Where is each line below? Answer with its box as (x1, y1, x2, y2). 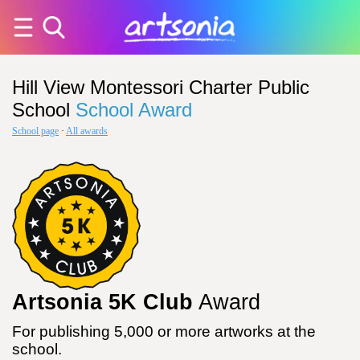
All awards (66, 125, 108, 137)
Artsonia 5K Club (12, 290, 193, 314)
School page (12, 125, 59, 137)
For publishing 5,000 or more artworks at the (12, 323, 316, 340)
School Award (76, 99, 192, 121)
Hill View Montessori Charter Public (12, 76, 309, 98)
